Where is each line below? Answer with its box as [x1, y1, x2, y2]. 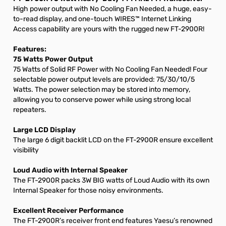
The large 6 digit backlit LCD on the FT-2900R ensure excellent [13, 136, 213, 144]
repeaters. [13, 105, 46, 114]
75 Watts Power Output [13, 55, 93, 64]
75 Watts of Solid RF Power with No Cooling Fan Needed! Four [13, 65, 207, 74]
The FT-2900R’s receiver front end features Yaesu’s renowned [13, 216, 212, 225]
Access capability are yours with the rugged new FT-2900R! [13, 25, 204, 33]
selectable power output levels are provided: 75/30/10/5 [13, 75, 195, 84]
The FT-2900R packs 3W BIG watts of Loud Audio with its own [13, 176, 209, 185]
